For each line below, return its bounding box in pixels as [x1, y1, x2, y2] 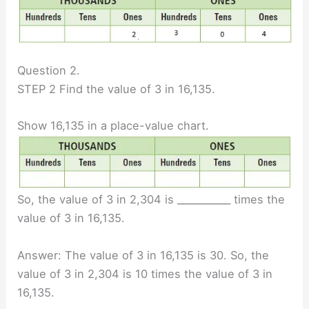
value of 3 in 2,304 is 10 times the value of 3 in [17, 266, 273, 281]
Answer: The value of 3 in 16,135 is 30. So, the [17, 248, 270, 262]
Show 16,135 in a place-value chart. [17, 119, 210, 133]
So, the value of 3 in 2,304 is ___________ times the [17, 192, 286, 207]
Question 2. [17, 63, 81, 78]
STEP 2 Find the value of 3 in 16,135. [17, 82, 216, 97]
